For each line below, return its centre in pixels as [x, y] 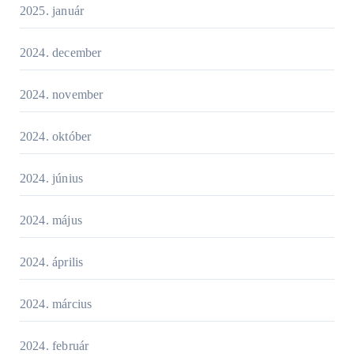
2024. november [61, 95]
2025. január [52, 11]
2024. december [60, 53]
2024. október [55, 137]
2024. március [56, 304]
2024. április [51, 262]
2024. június [51, 179]
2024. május [51, 220]
